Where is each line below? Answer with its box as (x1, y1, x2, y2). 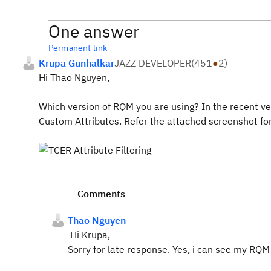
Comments (77, 188, 125, 200)
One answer (48, 20, 139, 42)
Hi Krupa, (68, 229, 113, 241)
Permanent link (48, 42, 108, 53)
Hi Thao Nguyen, (39, 71, 109, 83)
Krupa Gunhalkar (39, 57, 114, 69)
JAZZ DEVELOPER (114, 57, 191, 69)
